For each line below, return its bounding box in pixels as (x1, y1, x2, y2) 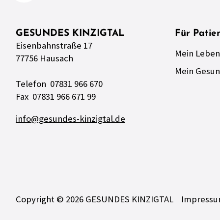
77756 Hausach (16, 53, 73, 64)
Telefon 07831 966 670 (16, 78, 103, 90)
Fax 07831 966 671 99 (16, 91, 96, 103)
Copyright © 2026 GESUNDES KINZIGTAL (16, 193, 173, 205)
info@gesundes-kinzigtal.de (16, 113, 125, 125)
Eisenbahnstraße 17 (16, 40, 92, 52)
